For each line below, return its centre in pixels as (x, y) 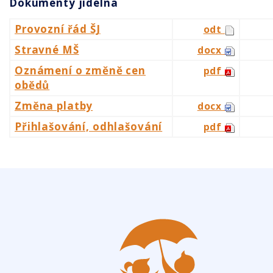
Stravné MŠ (47, 50)
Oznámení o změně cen (80, 71)
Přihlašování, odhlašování (89, 127)
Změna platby (54, 106)
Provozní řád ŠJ (58, 29)
